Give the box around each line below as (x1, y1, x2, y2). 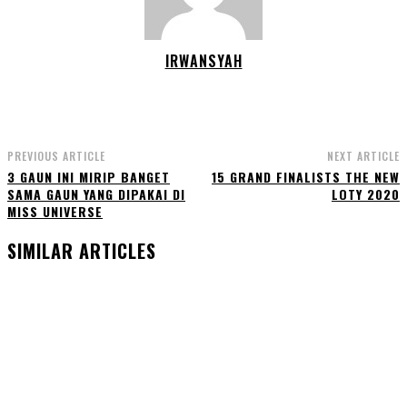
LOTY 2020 (331, 184, 400, 203)
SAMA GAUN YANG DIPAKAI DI (7, 184, 185, 203)
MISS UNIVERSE (7, 202, 103, 221)
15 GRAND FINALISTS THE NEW (211, 167, 400, 186)
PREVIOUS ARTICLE (7, 148, 105, 164)
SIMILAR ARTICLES (7, 237, 156, 264)
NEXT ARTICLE (326, 148, 400, 164)
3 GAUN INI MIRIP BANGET (7, 167, 170, 186)
